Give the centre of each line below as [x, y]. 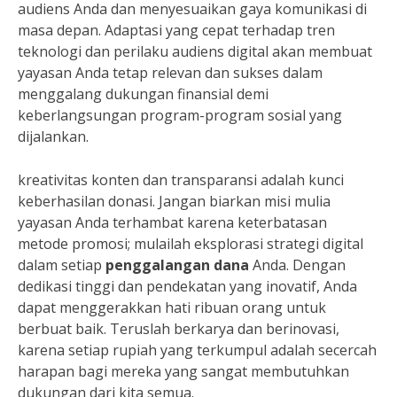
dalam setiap [62, 265]
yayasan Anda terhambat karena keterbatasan [172, 223]
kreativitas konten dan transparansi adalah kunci [181, 180]
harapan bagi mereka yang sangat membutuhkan [183, 372]
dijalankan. [53, 137]
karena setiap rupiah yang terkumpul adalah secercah [197, 350]
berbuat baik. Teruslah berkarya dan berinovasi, [179, 329]
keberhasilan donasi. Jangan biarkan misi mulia [174, 202]
